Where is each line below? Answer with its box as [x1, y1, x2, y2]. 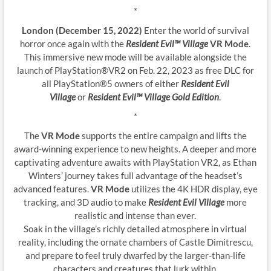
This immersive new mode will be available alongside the [24, 51, 247, 63]
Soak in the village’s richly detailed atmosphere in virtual [24, 223, 247, 235]
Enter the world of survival [143, 25, 249, 36]
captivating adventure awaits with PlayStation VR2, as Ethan [14, 157, 256, 168]
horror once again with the [20, 38, 125, 50]
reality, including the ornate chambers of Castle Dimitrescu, [18, 237, 253, 248]
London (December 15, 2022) [21, 25, 144, 36]
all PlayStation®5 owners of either [41, 78, 181, 90]
